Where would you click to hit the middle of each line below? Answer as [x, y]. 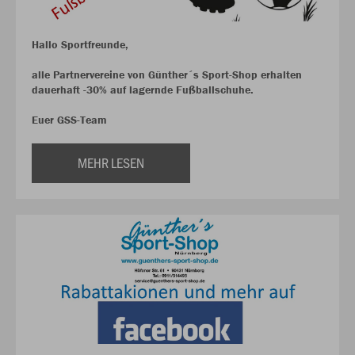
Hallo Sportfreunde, [80, 45]
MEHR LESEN [111, 163]
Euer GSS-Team [69, 120]
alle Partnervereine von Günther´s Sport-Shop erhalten [167, 75]
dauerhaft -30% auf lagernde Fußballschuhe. [144, 90]
